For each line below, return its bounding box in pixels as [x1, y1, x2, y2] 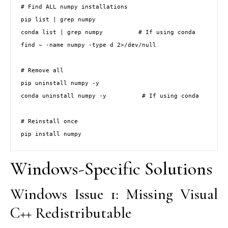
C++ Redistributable [10, 203, 131, 222]
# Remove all [21, 67, 64, 74]
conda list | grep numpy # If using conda [21, 29, 195, 36]
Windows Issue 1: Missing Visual [10, 184, 218, 204]
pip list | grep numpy [21, 16, 96, 23]
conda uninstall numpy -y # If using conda [21, 93, 199, 99]
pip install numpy [21, 131, 81, 137]
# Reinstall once [21, 118, 78, 125]
